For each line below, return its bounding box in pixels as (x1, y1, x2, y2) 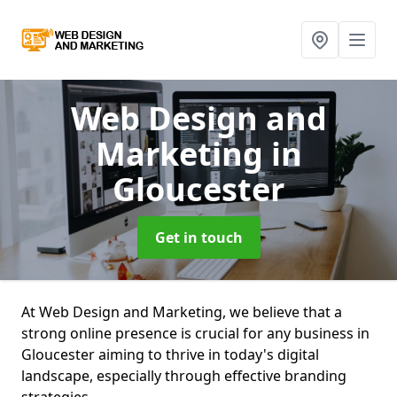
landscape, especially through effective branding (21, 366, 346, 385)
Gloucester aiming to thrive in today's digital (21, 345, 319, 364)
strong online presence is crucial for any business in (21, 323, 370, 343)
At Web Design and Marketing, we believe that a (21, 302, 342, 322)
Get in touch (154, 228, 243, 247)
